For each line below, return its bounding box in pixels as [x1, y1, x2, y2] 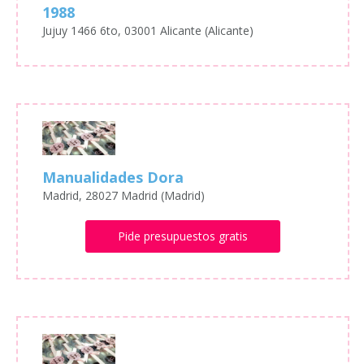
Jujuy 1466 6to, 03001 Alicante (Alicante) [42, 22, 253, 38]
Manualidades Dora [42, 167, 184, 188]
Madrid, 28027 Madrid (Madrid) [42, 188, 205, 204]
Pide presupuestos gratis [117, 228, 248, 245]
